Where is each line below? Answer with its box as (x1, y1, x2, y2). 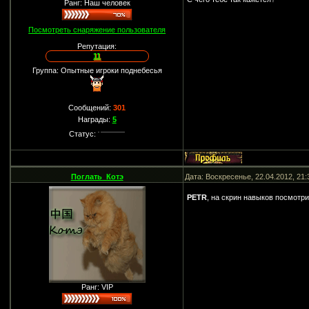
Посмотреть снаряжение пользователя (28, 26, 166, 34)
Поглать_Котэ (70, 172, 123, 181)
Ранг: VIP (81, 283, 113, 291)
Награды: (77, 115, 112, 123)
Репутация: (77, 42, 117, 50)
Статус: (69, 130, 99, 138)
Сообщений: (68, 103, 114, 112)
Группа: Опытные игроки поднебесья (32, 66, 162, 74)
